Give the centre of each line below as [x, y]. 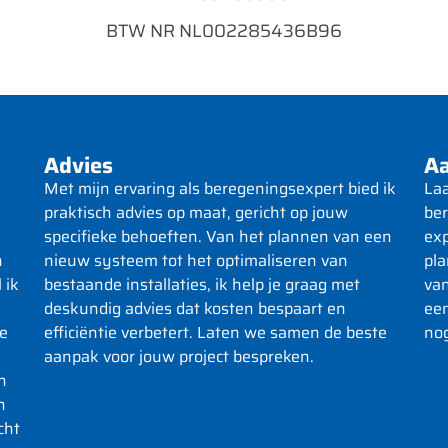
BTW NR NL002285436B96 [224, 30]
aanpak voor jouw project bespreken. [179, 356]
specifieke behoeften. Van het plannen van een [218, 236]
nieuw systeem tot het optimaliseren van [196, 260]
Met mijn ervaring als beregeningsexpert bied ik [220, 188]
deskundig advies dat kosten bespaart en [195, 308]
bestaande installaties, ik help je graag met [202, 284]
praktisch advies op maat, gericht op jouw [196, 212]
